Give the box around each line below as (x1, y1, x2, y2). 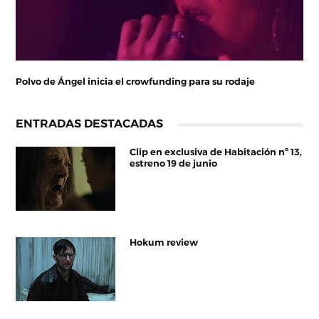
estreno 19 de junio (130, 159, 218, 169)
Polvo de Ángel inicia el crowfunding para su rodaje (16, 77, 256, 87)
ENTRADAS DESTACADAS (16, 117, 164, 130)
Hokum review (130, 238, 199, 248)
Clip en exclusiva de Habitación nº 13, (130, 147, 303, 157)
